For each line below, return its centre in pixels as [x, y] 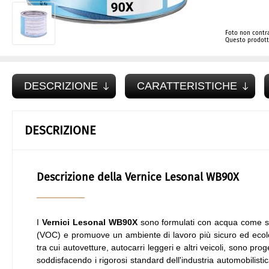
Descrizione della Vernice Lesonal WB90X [138, 177]
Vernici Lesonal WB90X [89, 222]
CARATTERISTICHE [187, 86]
